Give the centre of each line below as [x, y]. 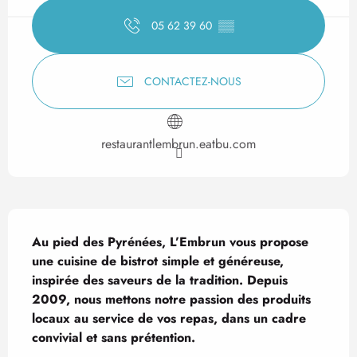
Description [80, 228]
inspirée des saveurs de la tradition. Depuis [160, 280]
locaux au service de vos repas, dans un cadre [169, 319]
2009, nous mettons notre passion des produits [171, 300]
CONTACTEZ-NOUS [193, 81]
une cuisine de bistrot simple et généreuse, [158, 261]
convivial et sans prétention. [114, 338]
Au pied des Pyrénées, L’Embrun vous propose [170, 242]
